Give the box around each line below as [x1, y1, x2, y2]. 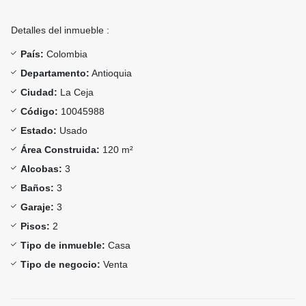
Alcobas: [20, 163, 62, 175]
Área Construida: [20, 144, 100, 156]
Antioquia [89, 68, 132, 79]
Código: [20, 106, 58, 117]
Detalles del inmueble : [11, 25, 109, 36]
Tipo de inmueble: [20, 240, 105, 251]
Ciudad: [20, 87, 57, 98]
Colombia [44, 48, 87, 60]
